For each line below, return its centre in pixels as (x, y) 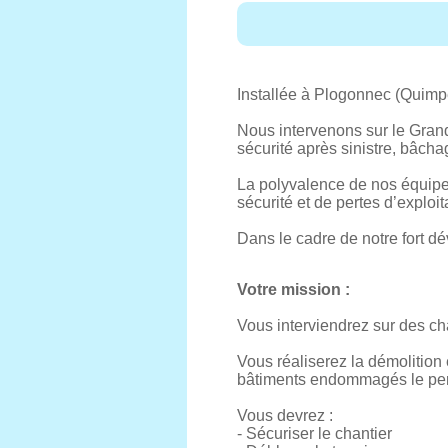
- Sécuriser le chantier (314, 433)
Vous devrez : (285, 415)
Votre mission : (293, 289)
